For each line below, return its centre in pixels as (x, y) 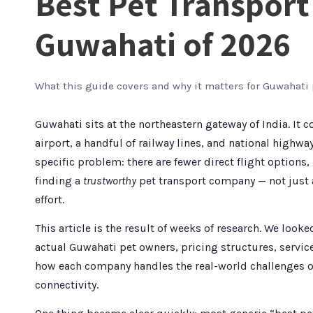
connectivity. (67, 285)
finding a (59, 181)
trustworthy (110, 181)
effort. (50, 199)
